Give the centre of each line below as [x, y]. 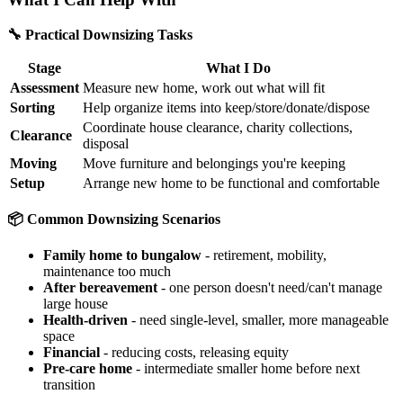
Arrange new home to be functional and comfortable [231, 184]
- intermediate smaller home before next [246, 369]
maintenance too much [107, 272]
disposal [106, 144]
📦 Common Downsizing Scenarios [114, 219]
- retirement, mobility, [264, 255]
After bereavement [100, 288]
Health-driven [85, 320]
